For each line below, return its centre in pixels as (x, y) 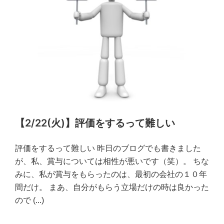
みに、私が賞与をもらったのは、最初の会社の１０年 (111, 174)
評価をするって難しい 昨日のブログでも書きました (108, 148)
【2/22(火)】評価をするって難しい (95, 123)
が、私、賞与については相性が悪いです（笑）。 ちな (112, 161)
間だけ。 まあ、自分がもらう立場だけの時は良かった (112, 187)
